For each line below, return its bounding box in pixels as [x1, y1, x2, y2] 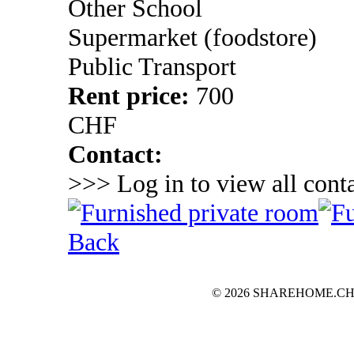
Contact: [68, 140, 163, 169]
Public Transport [68, 52, 236, 81]
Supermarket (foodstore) [68, 23, 317, 52]
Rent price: [68, 81, 196, 111]
